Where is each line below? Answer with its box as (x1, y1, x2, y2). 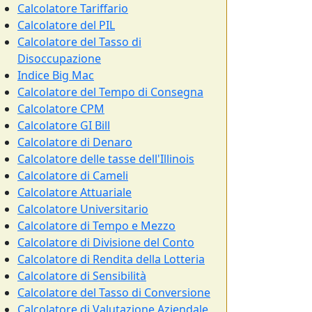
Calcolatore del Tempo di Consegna (17, 84, 203, 100)
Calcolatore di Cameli (17, 168, 128, 183)
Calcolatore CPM (17, 101, 104, 116)
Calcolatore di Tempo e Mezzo (17, 218, 175, 233)
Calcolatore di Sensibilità (17, 268, 146, 283)
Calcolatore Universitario (17, 201, 148, 217)
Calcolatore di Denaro (17, 134, 132, 150)
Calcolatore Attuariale (17, 185, 132, 200)
